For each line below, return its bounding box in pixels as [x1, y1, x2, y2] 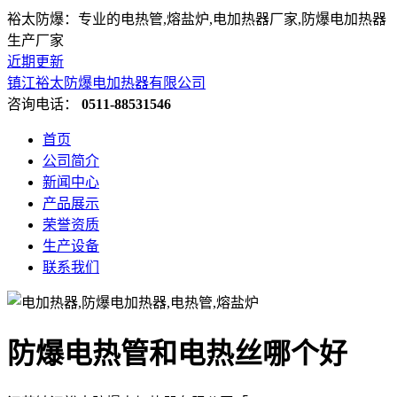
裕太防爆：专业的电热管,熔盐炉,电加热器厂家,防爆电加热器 [7, 12, 386, 27]
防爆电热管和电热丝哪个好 [7, 338, 347, 370]
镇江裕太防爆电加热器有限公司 [7, 75, 206, 90]
